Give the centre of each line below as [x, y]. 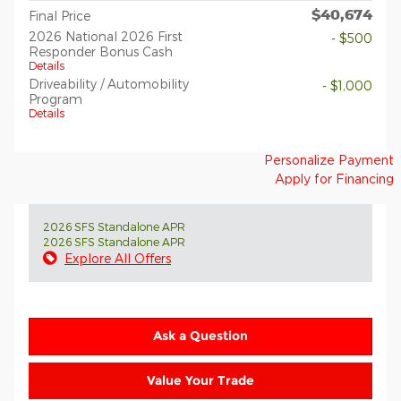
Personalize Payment [329, 161]
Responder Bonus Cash [101, 51]
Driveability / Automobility [109, 84]
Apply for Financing [334, 180]
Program [55, 99]
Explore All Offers [118, 258]
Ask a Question [200, 336]
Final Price [60, 16]
